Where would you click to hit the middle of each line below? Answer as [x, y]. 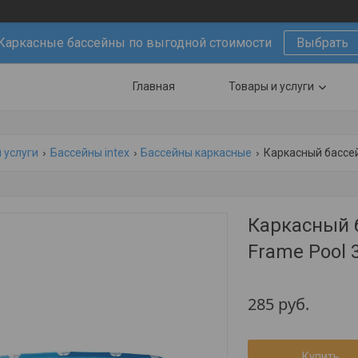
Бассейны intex [89, 153]
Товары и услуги [271, 86]
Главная [154, 86]
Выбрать [322, 43]
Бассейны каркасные [197, 153]
